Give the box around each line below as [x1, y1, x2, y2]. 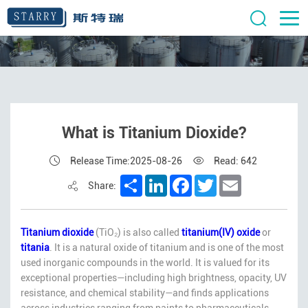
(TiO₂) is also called [93, 226, 181, 238]
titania [21, 241, 49, 253]
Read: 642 [214, 155, 257, 166]
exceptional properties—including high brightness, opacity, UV [21, 272, 287, 283]
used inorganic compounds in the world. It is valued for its [21, 256, 269, 268]
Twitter [216, 173, 251, 187]
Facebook [191, 173, 239, 187]
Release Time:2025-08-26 [70, 155, 182, 166]
